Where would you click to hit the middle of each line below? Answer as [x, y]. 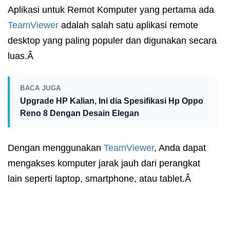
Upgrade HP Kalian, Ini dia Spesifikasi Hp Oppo [112, 101]
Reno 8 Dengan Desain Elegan [80, 113]
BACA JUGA [41, 88]
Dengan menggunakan [56, 148]
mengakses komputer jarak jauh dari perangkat [104, 164]
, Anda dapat [180, 148]
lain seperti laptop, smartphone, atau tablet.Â [101, 179]
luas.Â [22, 56]
